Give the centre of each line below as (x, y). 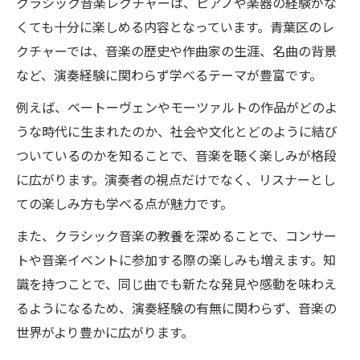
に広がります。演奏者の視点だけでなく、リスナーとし (176, 179)
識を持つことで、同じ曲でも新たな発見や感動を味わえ (176, 284)
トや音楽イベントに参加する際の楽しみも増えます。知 (176, 260)
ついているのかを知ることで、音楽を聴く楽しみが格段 (176, 155)
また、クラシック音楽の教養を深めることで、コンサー (176, 235)
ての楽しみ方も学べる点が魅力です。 (125, 203)
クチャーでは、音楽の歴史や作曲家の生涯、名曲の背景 (176, 51)
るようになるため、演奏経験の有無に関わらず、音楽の (176, 308)
